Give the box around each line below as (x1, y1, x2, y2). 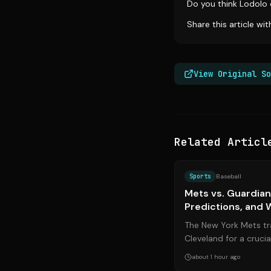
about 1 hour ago (192, 253, 240, 261)
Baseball (216, 172, 241, 180)
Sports (189, 172, 211, 180)
